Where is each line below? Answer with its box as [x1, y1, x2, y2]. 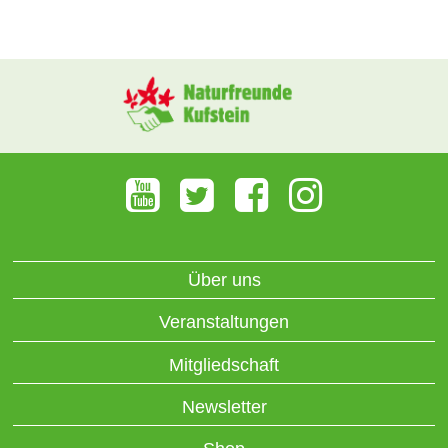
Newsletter [181, 397, 267, 418]
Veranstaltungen [159, 312, 289, 333]
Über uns [187, 269, 261, 290]
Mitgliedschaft [169, 354, 279, 375]
